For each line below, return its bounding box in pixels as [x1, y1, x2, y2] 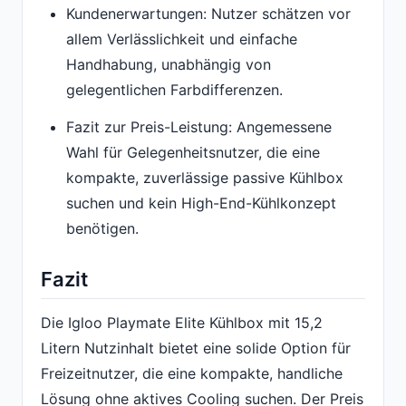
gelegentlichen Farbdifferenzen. [66, 80, 283, 99]
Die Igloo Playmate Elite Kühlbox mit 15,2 [41, 313, 323, 332]
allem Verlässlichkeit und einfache [66, 29, 297, 48]
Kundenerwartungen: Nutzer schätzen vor [66, 4, 351, 23]
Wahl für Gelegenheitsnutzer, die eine [66, 143, 320, 162]
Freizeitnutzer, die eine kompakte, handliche [41, 363, 343, 382]
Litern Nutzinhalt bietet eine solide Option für [41, 338, 351, 357]
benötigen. [66, 219, 139, 238]
